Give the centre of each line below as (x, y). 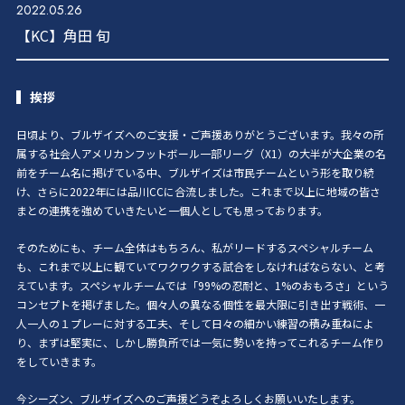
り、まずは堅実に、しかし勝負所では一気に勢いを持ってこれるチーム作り (200, 342)
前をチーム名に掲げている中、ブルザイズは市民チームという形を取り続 (195, 172)
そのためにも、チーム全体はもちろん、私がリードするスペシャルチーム (195, 247)
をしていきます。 (59, 361)
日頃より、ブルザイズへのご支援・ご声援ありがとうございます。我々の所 (200, 134)
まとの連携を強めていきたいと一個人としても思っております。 (172, 210)
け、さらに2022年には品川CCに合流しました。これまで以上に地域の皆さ (198, 191)
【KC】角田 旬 (63, 35)
